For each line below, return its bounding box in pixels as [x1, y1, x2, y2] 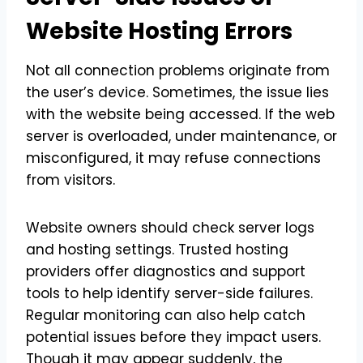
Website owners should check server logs [26, 217, 314, 237]
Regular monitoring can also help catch [26, 305, 305, 325]
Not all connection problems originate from [26, 60, 330, 80]
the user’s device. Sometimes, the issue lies [26, 82, 329, 102]
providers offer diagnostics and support [26, 261, 305, 281]
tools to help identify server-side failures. [26, 283, 313, 303]
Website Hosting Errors [26, 15, 293, 47]
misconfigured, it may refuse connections [26, 147, 321, 168]
